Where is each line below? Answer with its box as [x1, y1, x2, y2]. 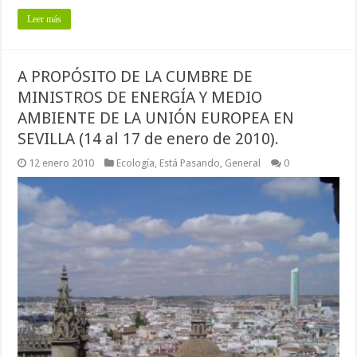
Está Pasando [159, 157, 221, 170]
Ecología [116, 157, 155, 170]
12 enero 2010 [29, 157, 95, 170]
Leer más [27, 14, 62, 25]
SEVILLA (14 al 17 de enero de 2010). [18, 129, 280, 149]
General [225, 157, 261, 170]
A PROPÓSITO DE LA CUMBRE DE [18, 67, 253, 87]
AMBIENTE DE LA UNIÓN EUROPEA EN [18, 108, 295, 128]
